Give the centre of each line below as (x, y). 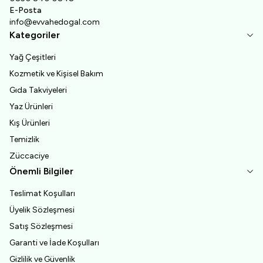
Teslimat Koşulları (42, 193)
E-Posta (25, 10)
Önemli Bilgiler (41, 171)
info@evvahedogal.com (55, 22)
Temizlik (24, 139)
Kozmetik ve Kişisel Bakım (56, 73)
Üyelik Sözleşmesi (42, 210)
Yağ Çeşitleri (33, 57)
